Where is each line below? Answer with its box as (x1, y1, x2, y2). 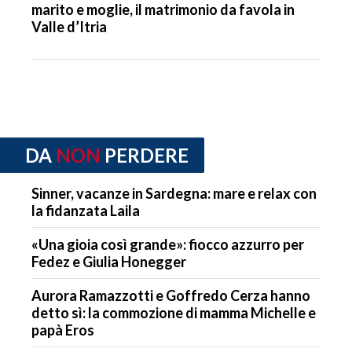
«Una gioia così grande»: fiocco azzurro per (31, 235, 304, 253)
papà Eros (31, 321, 94, 339)
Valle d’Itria (31, 18, 107, 36)
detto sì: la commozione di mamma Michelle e (31, 303, 316, 321)
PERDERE (104, 144, 189, 167)
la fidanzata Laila (31, 201, 140, 219)
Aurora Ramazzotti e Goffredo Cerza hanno (31, 286, 310, 304)
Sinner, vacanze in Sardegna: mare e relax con (31, 184, 317, 202)
